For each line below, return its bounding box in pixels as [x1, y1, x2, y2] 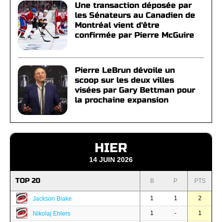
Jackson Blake [33, 195, 72, 202]
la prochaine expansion [75, 95, 168, 105]
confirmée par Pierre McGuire [75, 30, 194, 40]
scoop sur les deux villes [75, 75, 174, 85]
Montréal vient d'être [75, 20, 160, 30]
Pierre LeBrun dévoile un [75, 65, 175, 75]
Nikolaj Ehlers [33, 210, 70, 217]
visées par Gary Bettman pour [75, 85, 195, 95]
